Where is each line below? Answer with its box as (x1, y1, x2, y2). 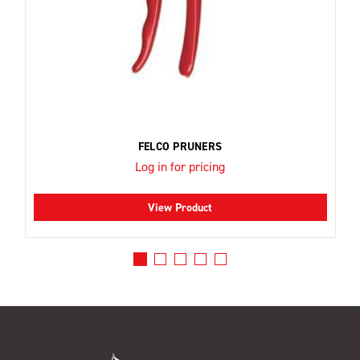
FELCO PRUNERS (137, 138, 223, 154)
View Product (148, 199, 212, 215)
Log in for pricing (135, 157, 225, 175)
